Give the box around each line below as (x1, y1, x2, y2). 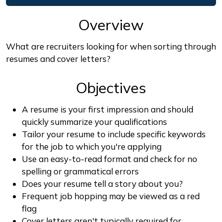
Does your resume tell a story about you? (22, 178, 183, 189)
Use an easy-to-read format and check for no (22, 153, 197, 164)
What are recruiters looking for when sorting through (6, 41, 216, 52)
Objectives (76, 78, 146, 97)
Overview (78, 15, 144, 34)
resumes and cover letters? (6, 53, 111, 64)
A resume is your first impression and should (22, 104, 193, 114)
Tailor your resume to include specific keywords (22, 128, 206, 139)
